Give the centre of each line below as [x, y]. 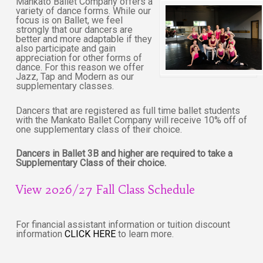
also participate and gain [66, 49]
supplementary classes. [65, 86]
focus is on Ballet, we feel [70, 21]
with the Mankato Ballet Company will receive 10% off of [132, 120]
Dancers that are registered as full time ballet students [128, 110]
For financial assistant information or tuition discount [123, 225]
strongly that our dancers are [75, 30]
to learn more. [145, 234]
